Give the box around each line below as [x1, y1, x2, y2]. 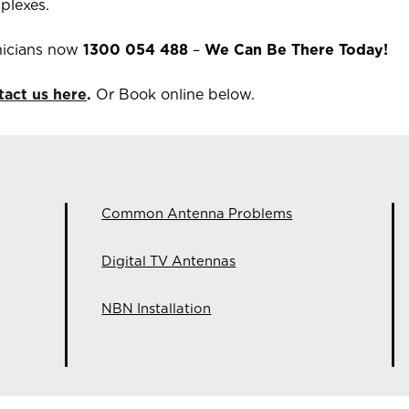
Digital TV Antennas [101, 253, 236, 269]
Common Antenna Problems [101, 205, 293, 222]
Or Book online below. [91, 86, 255, 103]
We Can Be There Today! [204, 41, 388, 58]
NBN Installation [101, 300, 212, 317]
